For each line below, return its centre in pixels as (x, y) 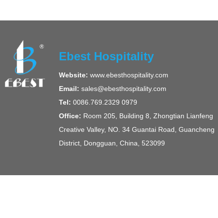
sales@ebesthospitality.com (123, 89)
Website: (73, 75)
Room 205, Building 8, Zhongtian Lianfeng (147, 116)
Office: (70, 116)
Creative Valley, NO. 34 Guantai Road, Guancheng (137, 129)
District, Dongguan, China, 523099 (121, 143)
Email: (69, 89)
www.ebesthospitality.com (128, 75)
